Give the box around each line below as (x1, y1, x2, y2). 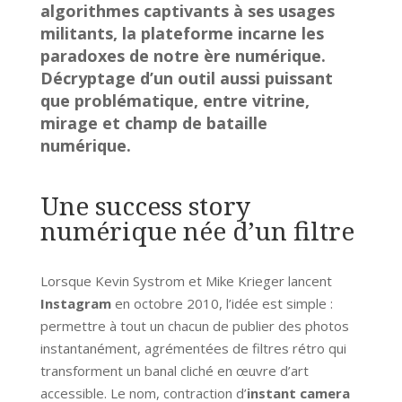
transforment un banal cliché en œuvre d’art (39, 361, 309, 380)
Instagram (39, 293, 111, 312)
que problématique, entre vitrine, (39, 89, 310, 111)
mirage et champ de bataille (39, 111, 267, 134)
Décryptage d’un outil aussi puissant (39, 66, 333, 89)
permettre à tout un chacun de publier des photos (39, 316, 349, 335)
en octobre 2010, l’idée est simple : (110, 293, 333, 312)
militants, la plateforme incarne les (39, 22, 324, 44)
